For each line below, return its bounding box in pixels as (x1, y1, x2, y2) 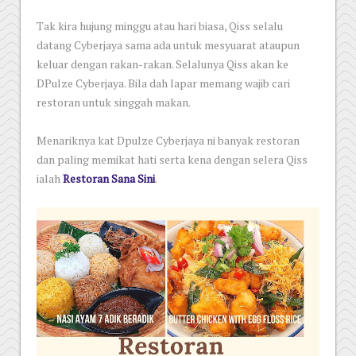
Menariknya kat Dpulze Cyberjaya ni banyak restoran (37, 133, 300, 148)
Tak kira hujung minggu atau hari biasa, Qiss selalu (37, 18, 283, 33)
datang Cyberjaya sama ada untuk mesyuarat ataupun (37, 37, 300, 52)
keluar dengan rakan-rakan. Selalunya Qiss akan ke (37, 56, 288, 72)
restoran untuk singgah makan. (37, 95, 191, 110)
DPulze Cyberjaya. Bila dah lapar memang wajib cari (37, 75, 290, 91)
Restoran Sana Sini (63, 171, 155, 186)
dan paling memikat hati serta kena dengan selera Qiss (37, 152, 308, 167)
